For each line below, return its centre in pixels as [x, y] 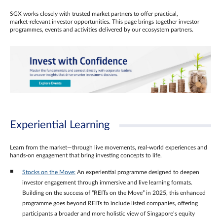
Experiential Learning [60, 125]
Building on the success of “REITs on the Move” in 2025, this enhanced [114, 193]
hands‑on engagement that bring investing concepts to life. [86, 155]
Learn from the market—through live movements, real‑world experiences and [109, 147]
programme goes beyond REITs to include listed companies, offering [110, 203]
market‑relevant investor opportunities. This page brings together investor [105, 22]
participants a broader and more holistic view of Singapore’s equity [109, 213]
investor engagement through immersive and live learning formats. [107, 182]
